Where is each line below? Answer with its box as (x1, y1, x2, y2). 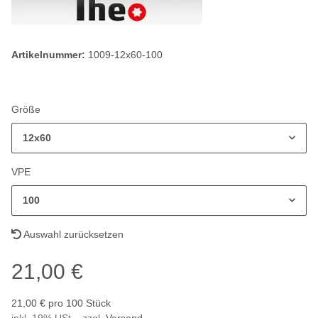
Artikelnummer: (11, 49, 88, 61)
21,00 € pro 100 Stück (11, 297, 111, 309)
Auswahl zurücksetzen (21, 229, 124, 241)
